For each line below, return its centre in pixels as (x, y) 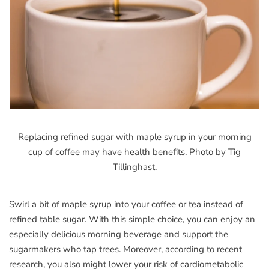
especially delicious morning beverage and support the (119, 234)
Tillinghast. (134, 167)
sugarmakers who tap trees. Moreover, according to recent (125, 249)
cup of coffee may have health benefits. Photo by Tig (134, 152)
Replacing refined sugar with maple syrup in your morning (134, 137)
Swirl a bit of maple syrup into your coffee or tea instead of (126, 204)
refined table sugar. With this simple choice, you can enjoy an (132, 219)
